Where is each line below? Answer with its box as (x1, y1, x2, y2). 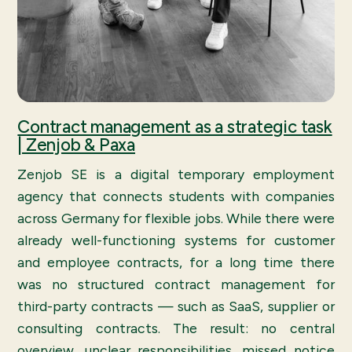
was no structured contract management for (17, 275, 335, 292)
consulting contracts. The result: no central (17, 319, 335, 336)
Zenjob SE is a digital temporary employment (17, 165, 335, 182)
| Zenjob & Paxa (17, 134, 136, 156)
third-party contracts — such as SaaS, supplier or (17, 297, 335, 314)
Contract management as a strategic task (17, 116, 332, 138)
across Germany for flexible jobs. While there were (17, 209, 335, 226)
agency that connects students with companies (17, 187, 335, 204)
